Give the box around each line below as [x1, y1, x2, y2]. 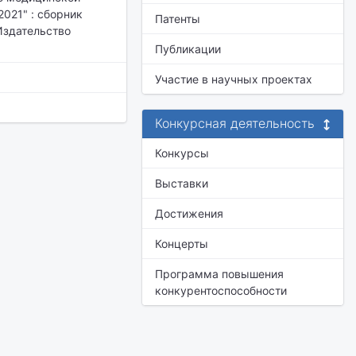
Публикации [155, 42, 221, 56]
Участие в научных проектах [155, 72, 312, 86]
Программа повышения [155, 267, 284, 281]
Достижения [155, 207, 223, 220]
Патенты [155, 12, 200, 25]
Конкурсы [155, 146, 209, 160]
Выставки [155, 176, 208, 190]
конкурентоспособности [155, 284, 287, 297]
